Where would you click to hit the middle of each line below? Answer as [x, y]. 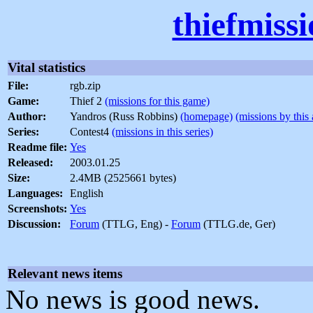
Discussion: [34, 224]
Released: [30, 163]
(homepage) [206, 117]
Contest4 [91, 132]
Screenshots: [37, 209]
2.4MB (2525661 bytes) [123, 178]
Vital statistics [46, 68]
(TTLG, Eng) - [135, 224]
